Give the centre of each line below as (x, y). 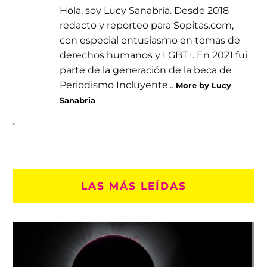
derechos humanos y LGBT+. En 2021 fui (154, 55)
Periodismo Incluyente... (118, 84)
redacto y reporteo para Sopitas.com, (147, 25)
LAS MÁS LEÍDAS (133, 185)
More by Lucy (204, 85)
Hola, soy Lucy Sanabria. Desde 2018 (145, 10)
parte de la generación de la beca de (146, 69)
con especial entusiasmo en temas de (150, 40)
